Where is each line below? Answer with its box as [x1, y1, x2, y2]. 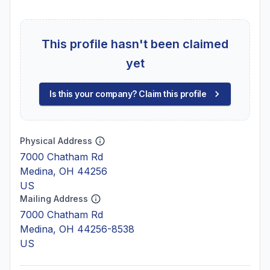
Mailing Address [20, 193, 88, 204]
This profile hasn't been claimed [42, 37, 228, 51]
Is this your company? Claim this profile [49, 89, 206, 99]
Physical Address [20, 136, 92, 146]
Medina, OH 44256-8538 [20, 223, 134, 235]
